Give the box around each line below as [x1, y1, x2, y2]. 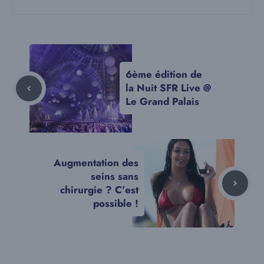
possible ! [93, 196, 138, 210]
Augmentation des [54, 155, 138, 170]
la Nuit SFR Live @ [126, 81, 211, 95]
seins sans [91, 169, 138, 183]
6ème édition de [126, 67, 202, 82]
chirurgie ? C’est [60, 182, 138, 197]
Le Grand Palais [126, 94, 199, 109]
